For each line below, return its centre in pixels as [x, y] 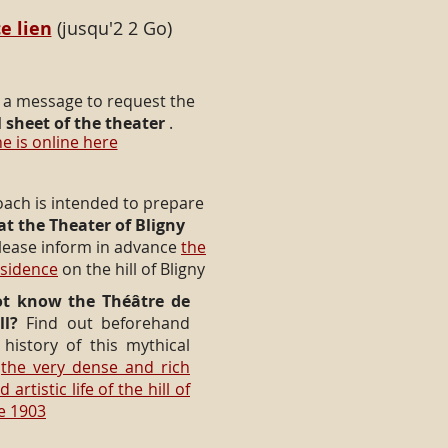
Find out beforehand [103, 323]
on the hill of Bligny [131, 269]
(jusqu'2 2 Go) [111, 28]
